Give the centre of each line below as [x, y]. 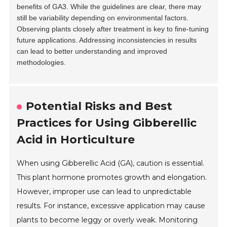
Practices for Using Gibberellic [107, 123]
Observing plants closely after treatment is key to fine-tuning [113, 29]
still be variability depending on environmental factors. [103, 18]
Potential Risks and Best [99, 106]
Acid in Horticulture [76, 140]
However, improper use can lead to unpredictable [104, 192]
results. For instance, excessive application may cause [111, 206]
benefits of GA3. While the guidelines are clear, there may [109, 7]
